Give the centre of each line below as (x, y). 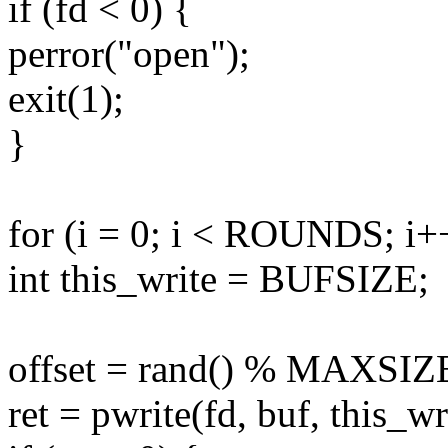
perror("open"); (129, 54)
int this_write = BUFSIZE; (218, 279)
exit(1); (66, 99)
